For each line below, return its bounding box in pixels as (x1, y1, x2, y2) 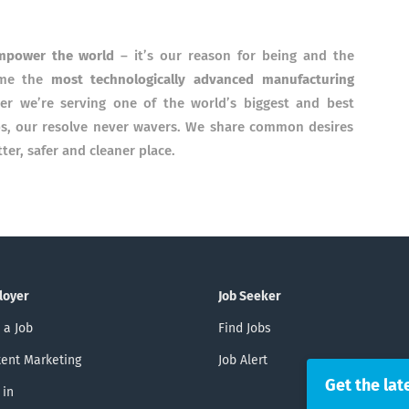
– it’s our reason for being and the (121, 49, 354, 63)
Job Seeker (218, 290, 281, 303)
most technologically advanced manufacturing (50, 73, 354, 87)
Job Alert (218, 354, 267, 367)
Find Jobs (218, 322, 271, 335)
